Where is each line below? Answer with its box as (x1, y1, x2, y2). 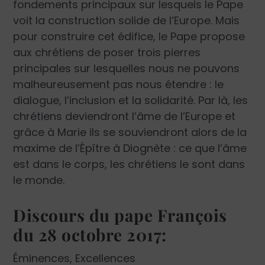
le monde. (13, 173, 65, 188)
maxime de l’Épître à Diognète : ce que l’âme (13, 141, 247, 156)
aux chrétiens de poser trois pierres (13, 45, 201, 60)
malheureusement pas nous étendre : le (13, 77, 224, 92)
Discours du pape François (13, 204, 227, 227)
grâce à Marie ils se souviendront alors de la (13, 125, 247, 140)
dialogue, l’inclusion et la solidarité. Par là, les (13, 93, 248, 108)
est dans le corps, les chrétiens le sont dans (13, 157, 245, 172)
